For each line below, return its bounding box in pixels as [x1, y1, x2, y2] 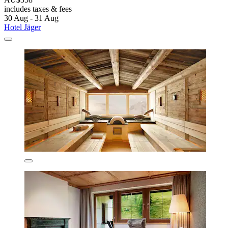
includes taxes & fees [4, 5, 72, 14]
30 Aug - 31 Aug [4, 14, 59, 23]
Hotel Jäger [4, 23, 41, 32]
